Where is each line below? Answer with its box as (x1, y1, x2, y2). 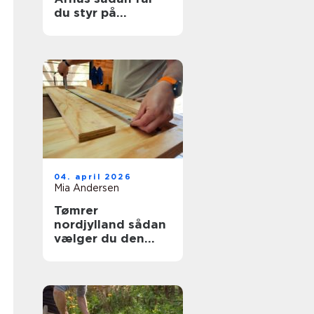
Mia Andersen (54, 182, 119, 193)
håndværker (54, 259, 129, 273)
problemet (54, 20, 118, 34)
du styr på (54, 6, 116, 20)
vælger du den (54, 231, 144, 245)
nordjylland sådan (54, 217, 128, 231)
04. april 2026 (54, 172, 132, 182)
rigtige (54, 245, 96, 259)
